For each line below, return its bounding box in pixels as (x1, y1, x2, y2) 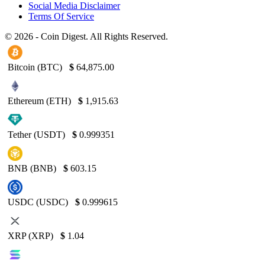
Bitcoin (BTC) (8, 62, 64, 72)
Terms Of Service (28, 11, 94, 21)
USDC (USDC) (8, 196, 70, 207)
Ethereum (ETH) (8, 95, 73, 106)
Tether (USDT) (8, 129, 67, 140)
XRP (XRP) (8, 230, 56, 241)
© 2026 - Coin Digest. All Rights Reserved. (5, 31, 168, 41)
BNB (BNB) (8, 163, 59, 173)
